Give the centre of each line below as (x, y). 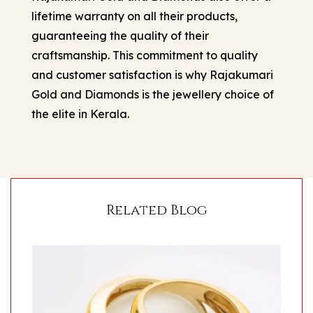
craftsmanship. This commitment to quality (145, 55)
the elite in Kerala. (80, 114)
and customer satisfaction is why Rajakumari (152, 74)
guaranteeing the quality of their (120, 35)
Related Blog (156, 210)
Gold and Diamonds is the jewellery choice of (153, 94)
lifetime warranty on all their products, (134, 16)
